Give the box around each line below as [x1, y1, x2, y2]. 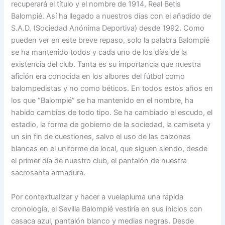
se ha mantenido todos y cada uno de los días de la [11, 48, 187, 57]
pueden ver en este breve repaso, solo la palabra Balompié [11, 36, 210, 45]
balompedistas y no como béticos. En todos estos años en [11, 84, 213, 93]
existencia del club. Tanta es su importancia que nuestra [11, 60, 201, 69]
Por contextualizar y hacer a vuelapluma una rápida [11, 192, 184, 201]
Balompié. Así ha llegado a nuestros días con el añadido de [11, 12, 211, 21]
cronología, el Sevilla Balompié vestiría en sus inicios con [11, 204, 203, 213]
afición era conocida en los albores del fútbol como [11, 72, 185, 81]
